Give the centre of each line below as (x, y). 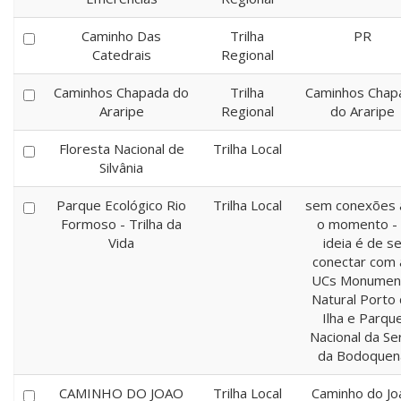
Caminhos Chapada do (121, 92)
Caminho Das (121, 36)
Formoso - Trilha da (121, 224)
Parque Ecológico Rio (121, 205)
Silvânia (121, 167)
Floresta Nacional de (121, 149)
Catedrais (121, 55)
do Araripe (363, 111)
